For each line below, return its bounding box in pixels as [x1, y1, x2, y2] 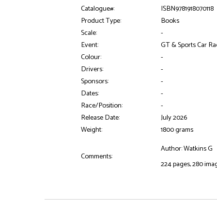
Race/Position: [81, 99, 123, 111]
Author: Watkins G [161, 143, 213, 155]
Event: [81, 39, 99, 51]
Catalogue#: [81, 2, 115, 15]
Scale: [81, 27, 97, 39]
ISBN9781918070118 [161, 2, 214, 15]
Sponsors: [81, 75, 109, 87]
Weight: [81, 124, 103, 136]
